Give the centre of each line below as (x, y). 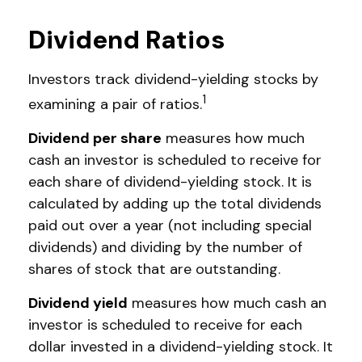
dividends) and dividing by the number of (165, 247)
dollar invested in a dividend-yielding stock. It (181, 347)
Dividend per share (95, 138)
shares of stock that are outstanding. (154, 269)
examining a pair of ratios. (115, 104)
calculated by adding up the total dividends (175, 204)
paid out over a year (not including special (170, 225)
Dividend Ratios (126, 40)
